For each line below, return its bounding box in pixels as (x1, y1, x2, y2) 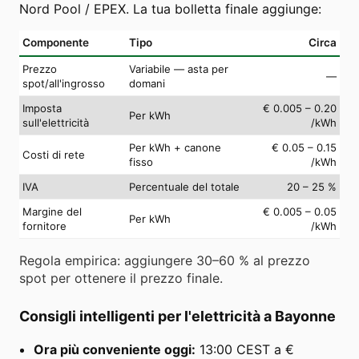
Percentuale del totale (129, 179, 240, 193)
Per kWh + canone (129, 140, 221, 154)
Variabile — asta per (129, 62, 228, 75)
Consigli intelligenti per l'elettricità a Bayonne (19, 307, 336, 325)
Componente (22, 35, 89, 49)
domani (129, 76, 165, 90)
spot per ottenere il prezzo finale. (19, 269, 223, 286)
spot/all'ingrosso (22, 76, 105, 90)
